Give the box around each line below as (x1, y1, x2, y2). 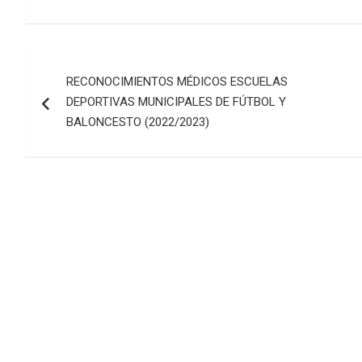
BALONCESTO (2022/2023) (66, 115, 209, 130)
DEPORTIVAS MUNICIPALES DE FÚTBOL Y (66, 95, 286, 110)
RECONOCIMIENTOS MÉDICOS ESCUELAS (66, 74, 288, 90)
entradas (25, 114, 126, 145)
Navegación (25, 48, 161, 79)
